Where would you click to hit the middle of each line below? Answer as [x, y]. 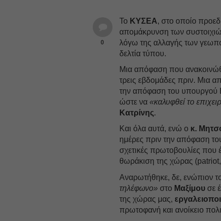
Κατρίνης [137, 112]
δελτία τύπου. [143, 53]
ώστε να [135, 102]
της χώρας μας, [147, 199]
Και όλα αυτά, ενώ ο [155, 128]
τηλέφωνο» [139, 188]
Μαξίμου [190, 188]
